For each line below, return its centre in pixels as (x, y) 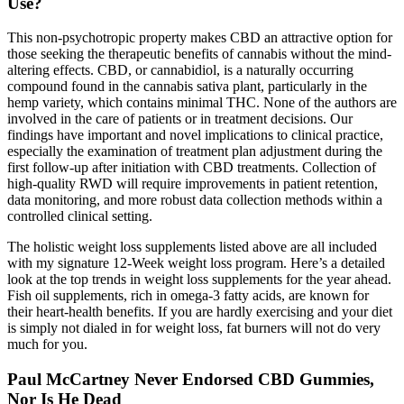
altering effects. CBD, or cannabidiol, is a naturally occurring (180, 70)
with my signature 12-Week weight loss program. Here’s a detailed (196, 263)
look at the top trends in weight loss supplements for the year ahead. (199, 280)
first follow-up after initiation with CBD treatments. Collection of (192, 168)
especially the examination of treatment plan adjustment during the (195, 151)
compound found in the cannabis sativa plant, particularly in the (187, 87)
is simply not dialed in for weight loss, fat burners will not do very (194, 328)
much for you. (47, 344)
